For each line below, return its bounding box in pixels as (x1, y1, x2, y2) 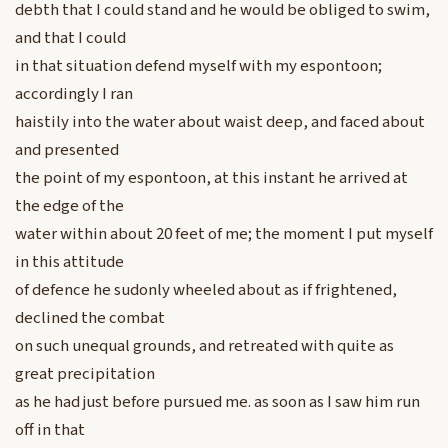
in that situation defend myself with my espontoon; (15, 54, 382, 79)
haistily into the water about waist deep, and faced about (15, 110, 425, 135)
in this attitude (15, 250, 124, 275)
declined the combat (15, 306, 165, 331)
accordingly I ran (15, 82, 133, 107)
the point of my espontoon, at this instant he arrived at (15, 166, 408, 191)
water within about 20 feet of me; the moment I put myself (15, 222, 433, 247)
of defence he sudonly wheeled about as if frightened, (15, 278, 397, 303)
